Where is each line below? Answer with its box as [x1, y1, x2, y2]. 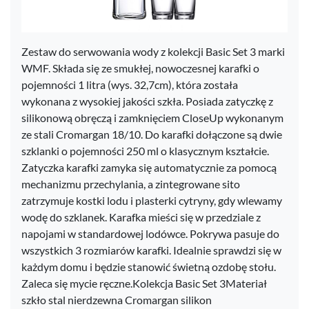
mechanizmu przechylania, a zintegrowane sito [21, 177, 240, 190]
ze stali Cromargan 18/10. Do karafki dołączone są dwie [21, 128, 282, 141]
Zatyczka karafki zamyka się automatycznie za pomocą [21, 161, 277, 174]
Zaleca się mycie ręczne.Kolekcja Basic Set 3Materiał [21, 277, 267, 290]
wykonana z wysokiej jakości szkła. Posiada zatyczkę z [21, 94, 273, 108]
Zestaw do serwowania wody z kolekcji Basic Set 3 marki [21, 45, 285, 58]
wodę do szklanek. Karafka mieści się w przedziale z [21, 210, 261, 223]
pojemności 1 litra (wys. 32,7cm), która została [21, 78, 238, 91]
